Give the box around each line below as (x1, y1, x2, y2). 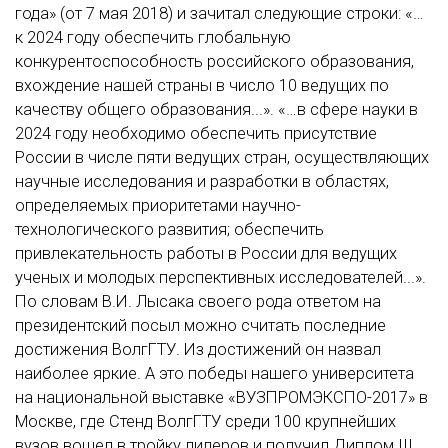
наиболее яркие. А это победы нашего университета (15, 363, 414, 383)
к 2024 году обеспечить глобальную (15, 27, 291, 47)
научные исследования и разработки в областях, (15, 171, 389, 191)
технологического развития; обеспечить (15, 219, 324, 239)
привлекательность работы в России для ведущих (15, 243, 397, 263)
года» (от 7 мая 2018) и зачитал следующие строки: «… (15, 3, 424, 23)
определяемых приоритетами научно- (15, 195, 301, 215)
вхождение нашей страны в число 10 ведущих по (15, 75, 389, 95)
